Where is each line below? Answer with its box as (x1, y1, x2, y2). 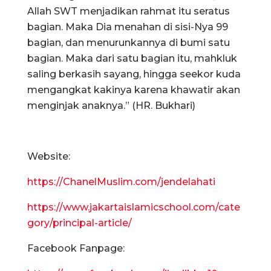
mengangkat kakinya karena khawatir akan (27, 83, 240, 96)
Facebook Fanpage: (27, 242, 125, 254)
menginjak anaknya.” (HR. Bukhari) (27, 99, 195, 111)
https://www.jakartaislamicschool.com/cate (27, 201, 240, 213)
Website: (27, 150, 70, 162)
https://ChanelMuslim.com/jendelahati (27, 175, 215, 188)
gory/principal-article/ (27, 217, 132, 229)
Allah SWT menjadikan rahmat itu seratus (27, 5, 230, 17)
